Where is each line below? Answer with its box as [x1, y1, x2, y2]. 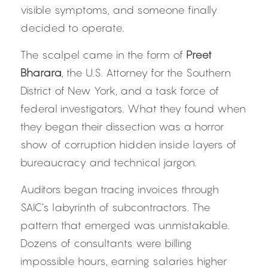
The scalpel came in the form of [20, 48, 186, 61]
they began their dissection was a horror [20, 120, 224, 133]
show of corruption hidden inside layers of [20, 138, 236, 151]
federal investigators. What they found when [20, 102, 246, 115]
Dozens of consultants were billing [20, 237, 192, 249]
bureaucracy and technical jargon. [20, 156, 197, 169]
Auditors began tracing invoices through [20, 183, 219, 196]
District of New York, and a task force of [20, 84, 219, 97]
